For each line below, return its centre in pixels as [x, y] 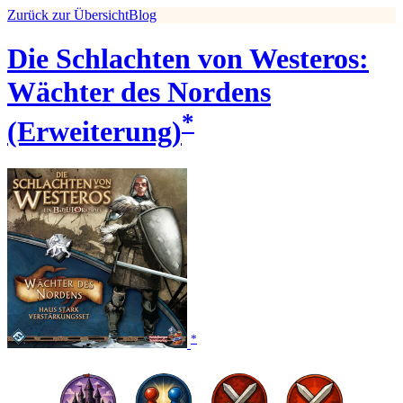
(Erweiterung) [94, 132]
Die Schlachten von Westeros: [188, 59]
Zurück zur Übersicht [68, 15]
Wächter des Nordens [139, 92]
